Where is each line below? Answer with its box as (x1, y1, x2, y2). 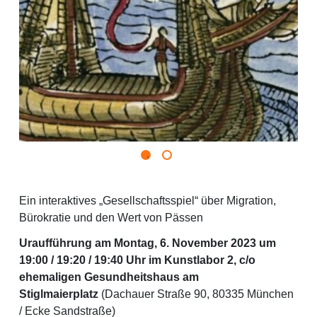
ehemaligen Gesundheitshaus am (19, 271, 199, 284)
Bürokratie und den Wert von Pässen (19, 212, 203, 224)
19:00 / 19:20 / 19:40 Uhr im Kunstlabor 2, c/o (19, 254, 255, 267)
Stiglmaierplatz (19, 288, 98, 301)
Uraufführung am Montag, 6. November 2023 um (19, 237, 276, 250)
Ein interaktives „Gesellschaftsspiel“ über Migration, (19, 195, 276, 207)
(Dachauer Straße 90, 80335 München (98, 288, 294, 301)
